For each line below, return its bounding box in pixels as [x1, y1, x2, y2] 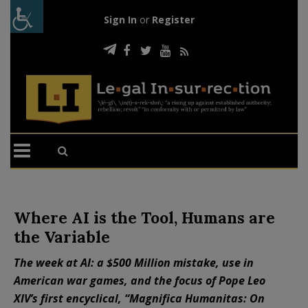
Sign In [103, 13, 137, 26]
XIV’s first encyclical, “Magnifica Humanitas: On [14, 290, 265, 306]
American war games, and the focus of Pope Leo [14, 272, 265, 288]
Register [151, 13, 195, 26]
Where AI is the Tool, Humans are [14, 207, 275, 228]
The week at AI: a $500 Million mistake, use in [14, 254, 254, 270]
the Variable [14, 226, 110, 247]
